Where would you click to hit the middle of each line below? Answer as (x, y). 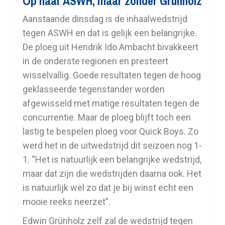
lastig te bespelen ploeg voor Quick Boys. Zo (110, 131)
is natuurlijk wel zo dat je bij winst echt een (108, 187)
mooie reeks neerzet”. (68, 201)
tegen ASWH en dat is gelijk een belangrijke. (110, 33)
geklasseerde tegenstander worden (94, 89)
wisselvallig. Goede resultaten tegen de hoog (112, 75)
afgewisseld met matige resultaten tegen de (111, 103)
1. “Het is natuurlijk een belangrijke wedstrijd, (112, 159)
